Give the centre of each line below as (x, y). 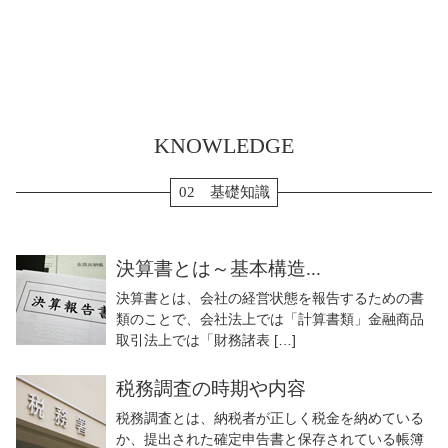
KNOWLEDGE (224, 145)
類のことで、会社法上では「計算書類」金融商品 (270, 319)
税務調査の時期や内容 (211, 389)
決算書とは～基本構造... (218, 269)
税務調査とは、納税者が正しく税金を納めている (270, 418)
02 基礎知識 (224, 192)
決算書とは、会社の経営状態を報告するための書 (270, 298)
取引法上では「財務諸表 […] (206, 340)
